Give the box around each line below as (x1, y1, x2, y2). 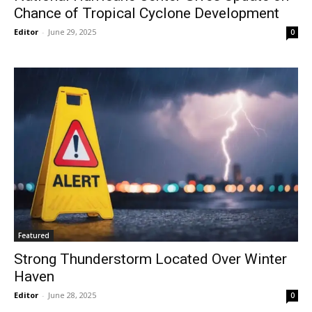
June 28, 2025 (48, 290, 96, 301)
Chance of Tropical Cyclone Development (14, 4, 279, 22)
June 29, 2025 (48, 26, 96, 37)
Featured (18, 231, 49, 241)
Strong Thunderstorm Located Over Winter (14, 251, 287, 268)
